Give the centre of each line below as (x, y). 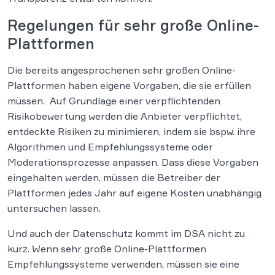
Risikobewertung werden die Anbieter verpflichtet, (125, 116)
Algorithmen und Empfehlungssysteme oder (110, 147)
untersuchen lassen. (54, 208)
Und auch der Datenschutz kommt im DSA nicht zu (126, 234)
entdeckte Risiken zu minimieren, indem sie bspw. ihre (131, 132)
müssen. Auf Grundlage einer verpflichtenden (114, 101)
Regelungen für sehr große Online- (133, 25)
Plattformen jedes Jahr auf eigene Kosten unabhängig (134, 193)
